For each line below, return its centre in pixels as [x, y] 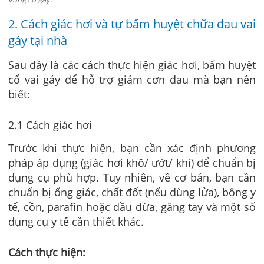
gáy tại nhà [38, 41]
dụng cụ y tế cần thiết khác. [76, 221]
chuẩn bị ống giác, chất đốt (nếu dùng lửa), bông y [132, 192]
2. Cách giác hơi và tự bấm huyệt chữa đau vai [132, 24]
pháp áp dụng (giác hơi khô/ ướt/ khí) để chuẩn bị [132, 162]
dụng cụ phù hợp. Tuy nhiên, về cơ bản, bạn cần [132, 177]
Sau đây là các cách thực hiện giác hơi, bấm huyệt [132, 65]
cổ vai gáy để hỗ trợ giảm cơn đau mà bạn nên [132, 80]
